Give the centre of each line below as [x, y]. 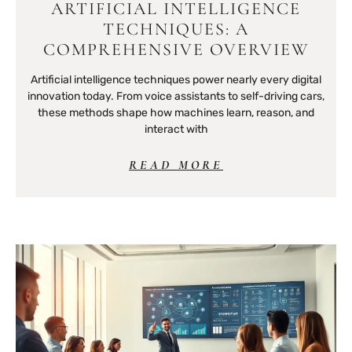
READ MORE [176, 165]
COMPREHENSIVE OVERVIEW [176, 49]
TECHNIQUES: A [176, 29]
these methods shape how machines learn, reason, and [176, 112]
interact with [176, 129]
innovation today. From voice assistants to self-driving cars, [176, 96]
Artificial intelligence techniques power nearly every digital [176, 79]
